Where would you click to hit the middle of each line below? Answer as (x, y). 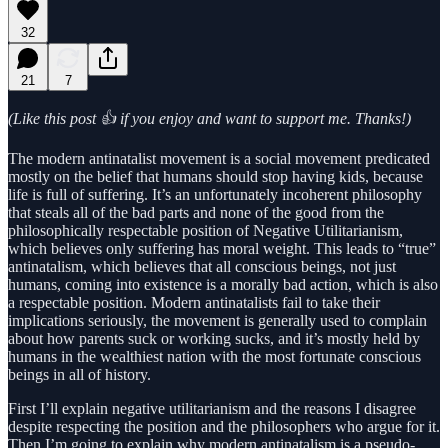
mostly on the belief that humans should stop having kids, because (215, 176)
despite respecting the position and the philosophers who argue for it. (224, 426)
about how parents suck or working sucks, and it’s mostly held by (214, 338)
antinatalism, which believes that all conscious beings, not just (202, 266)
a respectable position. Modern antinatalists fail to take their (194, 302)
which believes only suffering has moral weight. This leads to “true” (222, 248)
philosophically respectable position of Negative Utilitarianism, (205, 230)
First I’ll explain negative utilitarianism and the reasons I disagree (212, 408)
